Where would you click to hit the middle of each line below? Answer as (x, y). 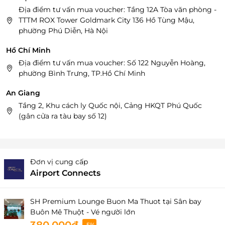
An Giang (23, 93)
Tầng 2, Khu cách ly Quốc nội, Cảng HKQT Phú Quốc (110, 106)
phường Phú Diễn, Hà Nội (63, 31)
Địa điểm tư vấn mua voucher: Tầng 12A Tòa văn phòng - (118, 10)
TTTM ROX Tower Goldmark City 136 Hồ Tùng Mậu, (106, 20)
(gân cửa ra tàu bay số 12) (63, 116)
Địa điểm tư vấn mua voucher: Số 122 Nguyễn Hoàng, (112, 63)
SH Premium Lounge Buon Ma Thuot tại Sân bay (116, 202)
